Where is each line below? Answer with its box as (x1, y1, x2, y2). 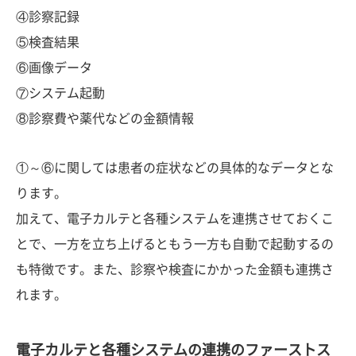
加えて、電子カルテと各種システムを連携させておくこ (16, 211, 334, 225)
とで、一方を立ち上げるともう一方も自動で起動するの (16, 237, 334, 250)
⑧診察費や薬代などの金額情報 (16, 111, 194, 125)
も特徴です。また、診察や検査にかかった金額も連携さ (16, 262, 334, 276)
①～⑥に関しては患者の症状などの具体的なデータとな (16, 161, 334, 174)
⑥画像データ (16, 60, 92, 74)
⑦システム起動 (16, 86, 105, 99)
